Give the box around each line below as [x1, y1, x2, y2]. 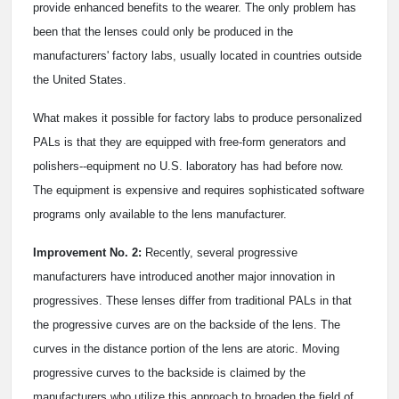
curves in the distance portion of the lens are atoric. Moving [33, 342, 339, 356]
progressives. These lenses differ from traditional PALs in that [33, 294, 352, 308]
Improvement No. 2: [33, 246, 142, 260]
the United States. [33, 73, 126, 87]
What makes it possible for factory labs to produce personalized [33, 111, 362, 126]
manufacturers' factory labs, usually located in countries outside [33, 49, 362, 63]
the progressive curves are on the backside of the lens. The [33, 318, 340, 332]
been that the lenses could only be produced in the [33, 25, 293, 39]
